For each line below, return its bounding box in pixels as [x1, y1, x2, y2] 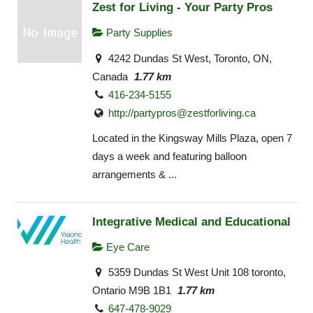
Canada [92, 70, 128, 82]
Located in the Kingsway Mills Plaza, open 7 [92, 132, 292, 145]
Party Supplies [103, 27, 173, 39]
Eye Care [103, 240, 150, 253]
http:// [108, 106, 134, 119]
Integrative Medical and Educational [92, 214, 291, 228]
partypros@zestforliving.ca [133, 106, 256, 119]
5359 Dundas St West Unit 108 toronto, [105, 266, 286, 279]
